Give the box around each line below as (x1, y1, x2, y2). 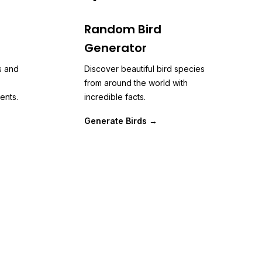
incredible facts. (84, 92, 146, 102)
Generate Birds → (84, 116, 157, 126)
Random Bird (84, 21, 161, 37)
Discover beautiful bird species (84, 64, 205, 74)
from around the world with (84, 78, 188, 88)
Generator (84, 40, 147, 56)
